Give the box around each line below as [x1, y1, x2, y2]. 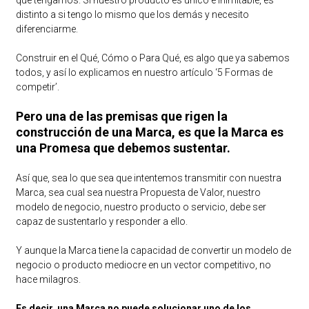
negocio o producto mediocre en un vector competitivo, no [15, 259, 271, 270]
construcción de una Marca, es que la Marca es [15, 124, 283, 139]
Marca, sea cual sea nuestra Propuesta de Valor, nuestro [15, 186, 261, 198]
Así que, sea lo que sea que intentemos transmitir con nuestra [15, 172, 281, 183]
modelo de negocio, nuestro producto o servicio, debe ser [15, 201, 266, 212]
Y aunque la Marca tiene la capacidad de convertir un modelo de [15, 244, 291, 256]
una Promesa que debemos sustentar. [15, 140, 230, 155]
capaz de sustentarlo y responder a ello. [15, 215, 188, 227]
